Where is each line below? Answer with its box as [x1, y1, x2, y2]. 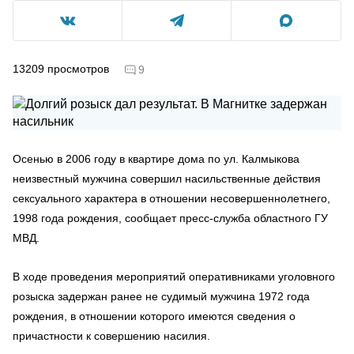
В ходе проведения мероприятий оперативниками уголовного [13, 269, 335, 283]
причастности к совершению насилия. [13, 329, 210, 342]
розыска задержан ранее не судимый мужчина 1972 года [13, 289, 310, 303]
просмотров [47, 62, 109, 75]
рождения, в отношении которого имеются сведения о [13, 309, 296, 322]
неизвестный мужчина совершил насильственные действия [13, 171, 321, 185]
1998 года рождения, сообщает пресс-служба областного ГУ [13, 211, 328, 224]
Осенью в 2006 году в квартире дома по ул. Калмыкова [13, 152, 299, 165]
